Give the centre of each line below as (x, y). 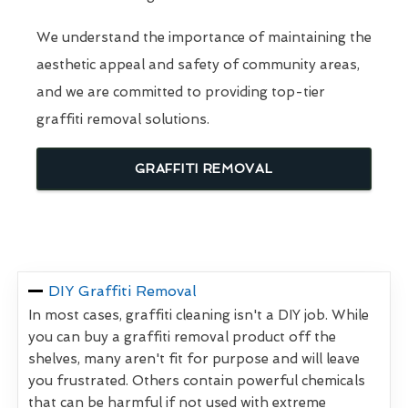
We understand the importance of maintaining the (204, 38)
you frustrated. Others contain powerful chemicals (197, 381)
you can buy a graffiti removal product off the (182, 337)
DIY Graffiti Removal (123, 291)
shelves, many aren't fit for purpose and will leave (194, 359)
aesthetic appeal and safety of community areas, (198, 65)
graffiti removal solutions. (123, 120)
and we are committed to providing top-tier (181, 92)
